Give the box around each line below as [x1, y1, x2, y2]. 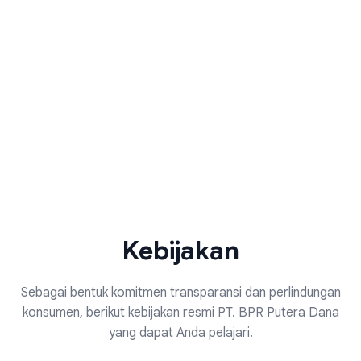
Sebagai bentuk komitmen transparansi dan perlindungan [20, 284, 341, 301]
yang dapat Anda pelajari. [108, 324, 253, 341]
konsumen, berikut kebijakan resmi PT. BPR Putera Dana [22, 304, 339, 321]
